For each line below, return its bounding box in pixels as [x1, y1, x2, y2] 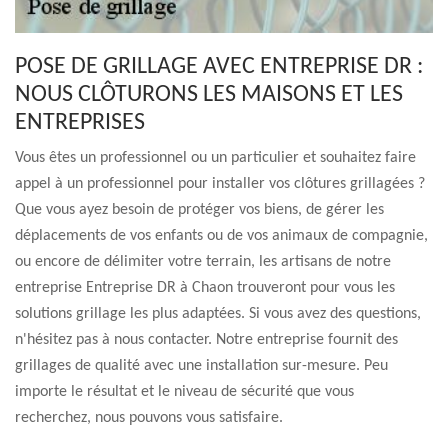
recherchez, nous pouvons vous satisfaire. [15, 410, 283, 426]
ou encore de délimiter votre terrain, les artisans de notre [15, 254, 391, 270]
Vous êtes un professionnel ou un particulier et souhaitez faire [15, 150, 416, 166]
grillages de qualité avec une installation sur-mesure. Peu [15, 358, 388, 374]
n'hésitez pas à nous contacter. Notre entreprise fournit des [15, 332, 398, 348]
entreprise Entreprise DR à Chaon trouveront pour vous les [15, 280, 395, 296]
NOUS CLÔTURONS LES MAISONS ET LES [15, 83, 403, 107]
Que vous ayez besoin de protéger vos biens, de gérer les [15, 202, 384, 218]
